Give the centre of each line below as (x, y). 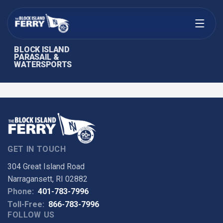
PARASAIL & (37, 57)
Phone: (21, 192)
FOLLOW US (31, 215)
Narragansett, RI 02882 (48, 179)
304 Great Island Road (46, 167)
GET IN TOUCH (37, 149)
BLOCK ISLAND (42, 50)
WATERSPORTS (43, 65)
